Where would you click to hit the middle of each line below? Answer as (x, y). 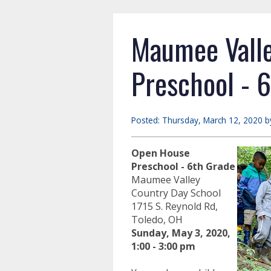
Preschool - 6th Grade (183, 166)
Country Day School (176, 193)
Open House (161, 153)
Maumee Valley (166, 180)
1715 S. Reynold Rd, (175, 206)
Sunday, (150, 233)
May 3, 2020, (201, 233)
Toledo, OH (157, 220)
